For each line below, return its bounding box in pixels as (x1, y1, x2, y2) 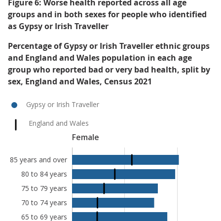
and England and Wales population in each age (8, 52, 192, 63)
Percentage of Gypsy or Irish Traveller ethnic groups (8, 40, 210, 51)
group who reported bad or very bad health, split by (8, 64, 210, 75)
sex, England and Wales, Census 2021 (8, 76, 152, 87)
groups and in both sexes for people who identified (8, 9, 207, 20)
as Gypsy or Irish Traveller (8, 21, 109, 32)
